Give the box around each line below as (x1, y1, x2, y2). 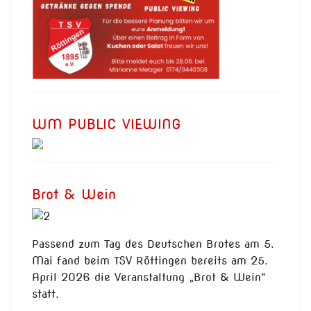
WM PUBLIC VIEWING (32, 116, 181, 133)
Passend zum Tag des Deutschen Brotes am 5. (32, 237, 274, 251)
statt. (32, 287, 59, 301)
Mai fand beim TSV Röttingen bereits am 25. (32, 254, 268, 268)
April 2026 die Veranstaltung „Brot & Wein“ (32, 271, 266, 285)
